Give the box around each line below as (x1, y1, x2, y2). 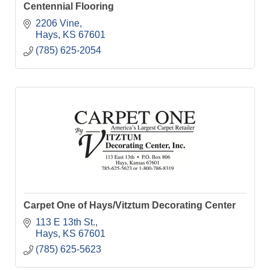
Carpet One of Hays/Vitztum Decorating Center (23, 200, 236, 211)
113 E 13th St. (35, 216, 95, 227)
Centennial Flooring (23, 1, 114, 12)
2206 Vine (35, 17, 80, 28)
